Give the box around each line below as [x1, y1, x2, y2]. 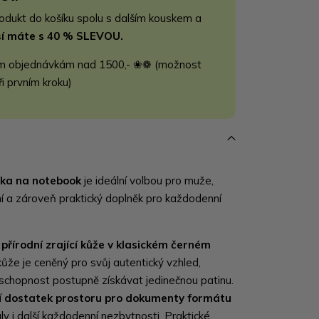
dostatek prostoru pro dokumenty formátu [4, 291, 232, 305]
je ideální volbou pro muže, [81, 174, 214, 187]
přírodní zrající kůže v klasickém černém [1, 238, 211, 251]
